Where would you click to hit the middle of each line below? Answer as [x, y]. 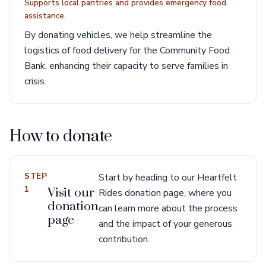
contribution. [124, 239]
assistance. [45, 16]
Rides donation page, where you [165, 193]
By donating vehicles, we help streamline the [118, 35]
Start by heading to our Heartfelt [167, 178]
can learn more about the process [168, 208]
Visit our [71, 193]
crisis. [35, 81]
